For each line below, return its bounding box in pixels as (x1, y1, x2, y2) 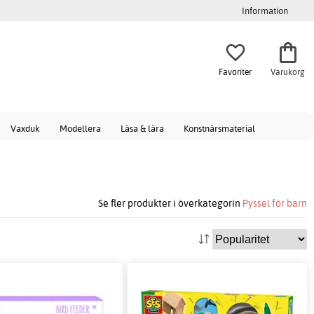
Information (242, 5, 288, 16)
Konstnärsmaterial (184, 123, 255, 134)
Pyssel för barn (243, 196, 307, 210)
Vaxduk (11, 123, 40, 134)
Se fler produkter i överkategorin (98, 196, 243, 210)
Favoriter (219, 66, 252, 77)
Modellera (60, 123, 101, 134)
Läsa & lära (121, 123, 164, 134)
